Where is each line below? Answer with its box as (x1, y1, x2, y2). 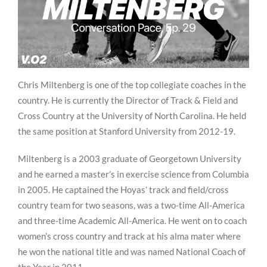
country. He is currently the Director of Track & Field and (18, 95, 238, 106)
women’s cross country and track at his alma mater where (18, 231, 241, 242)
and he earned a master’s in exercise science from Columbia (18, 169, 249, 180)
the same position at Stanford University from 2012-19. (18, 126, 235, 137)
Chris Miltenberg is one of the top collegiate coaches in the (18, 79, 246, 91)
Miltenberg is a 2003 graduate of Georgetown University (18, 153, 241, 164)
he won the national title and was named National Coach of (18, 246, 246, 257)
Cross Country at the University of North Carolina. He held (18, 110, 246, 122)
